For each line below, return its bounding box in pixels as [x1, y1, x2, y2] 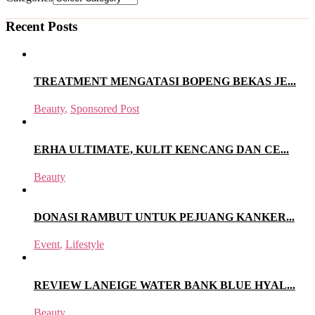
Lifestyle [65, 238, 104, 251]
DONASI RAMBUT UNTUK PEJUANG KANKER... [34, 211, 295, 224]
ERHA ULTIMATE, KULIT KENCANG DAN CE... [34, 143, 289, 155]
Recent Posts [6, 19, 77, 34]
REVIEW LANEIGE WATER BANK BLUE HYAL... [34, 278, 295, 291]
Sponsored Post [70, 103, 139, 115]
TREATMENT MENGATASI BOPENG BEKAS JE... [34, 75, 296, 88]
